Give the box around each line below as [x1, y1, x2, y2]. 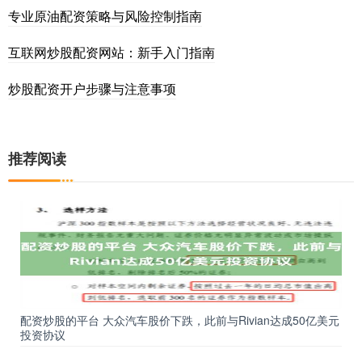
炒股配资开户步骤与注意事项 [8, 79, 176, 99]
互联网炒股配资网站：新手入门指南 [8, 43, 215, 62]
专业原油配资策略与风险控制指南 [8, 6, 202, 26]
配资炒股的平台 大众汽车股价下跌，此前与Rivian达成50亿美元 [20, 312, 339, 329]
